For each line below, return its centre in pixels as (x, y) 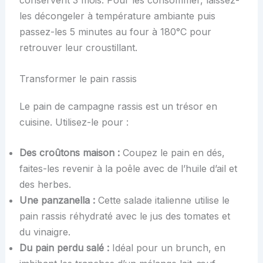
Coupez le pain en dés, (172, 153)
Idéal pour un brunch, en (167, 248)
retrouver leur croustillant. (78, 48)
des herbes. (45, 185)
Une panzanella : (57, 200)
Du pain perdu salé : (64, 248)
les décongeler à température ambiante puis (117, 16)
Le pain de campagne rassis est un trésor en (118, 106)
